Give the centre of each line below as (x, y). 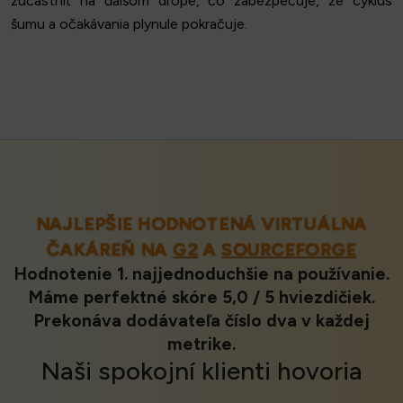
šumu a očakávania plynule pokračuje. (129, 24)
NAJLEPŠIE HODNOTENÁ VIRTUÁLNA (201, 225)
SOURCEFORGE (286, 250)
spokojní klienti (187, 371)
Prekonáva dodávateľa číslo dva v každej (201, 321)
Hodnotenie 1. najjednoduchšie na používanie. (201, 274)
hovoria (319, 371)
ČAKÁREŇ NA (113, 250)
